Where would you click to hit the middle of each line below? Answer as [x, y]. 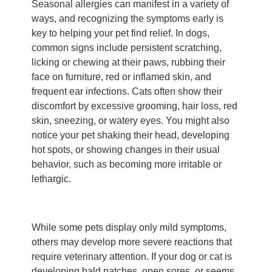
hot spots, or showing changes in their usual [126, 150]
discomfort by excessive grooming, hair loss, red [134, 106]
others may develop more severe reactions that [132, 242]
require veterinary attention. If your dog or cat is [132, 257]
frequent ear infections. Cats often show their [127, 92]
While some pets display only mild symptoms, [129, 228]
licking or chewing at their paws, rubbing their [128, 63]
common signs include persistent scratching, [127, 48]
